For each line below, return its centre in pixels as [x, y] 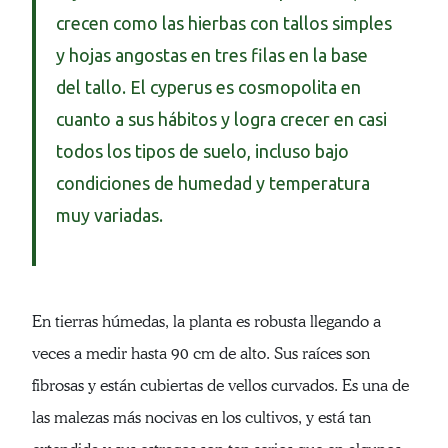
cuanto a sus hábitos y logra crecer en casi [221, 119]
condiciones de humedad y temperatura [213, 183]
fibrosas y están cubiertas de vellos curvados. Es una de [220, 386]
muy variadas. [109, 215]
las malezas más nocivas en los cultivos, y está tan [201, 418]
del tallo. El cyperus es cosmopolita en [208, 87]
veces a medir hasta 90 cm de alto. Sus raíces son [201, 354]
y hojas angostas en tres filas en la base [212, 55]
